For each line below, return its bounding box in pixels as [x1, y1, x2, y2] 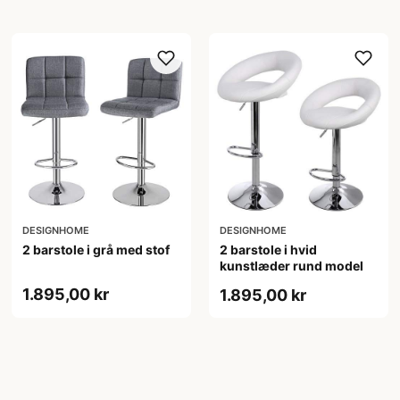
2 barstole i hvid [219, 241, 317, 257]
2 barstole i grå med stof [22, 241, 171, 257]
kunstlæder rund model [219, 257, 363, 273]
